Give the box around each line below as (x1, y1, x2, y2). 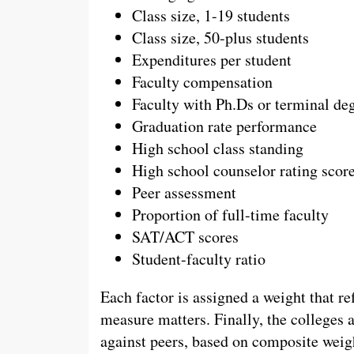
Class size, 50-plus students (132, 26, 309, 48)
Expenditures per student (132, 48, 292, 70)
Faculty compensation (132, 70, 273, 92)
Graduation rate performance (132, 115, 317, 137)
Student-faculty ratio (132, 247, 265, 269)
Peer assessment (132, 181, 236, 203)
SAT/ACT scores (132, 225, 239, 247)
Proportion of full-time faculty (132, 203, 329, 225)
